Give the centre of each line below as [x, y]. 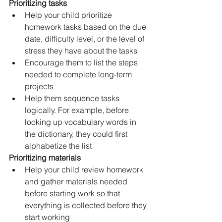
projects [39, 86]
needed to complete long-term [79, 74]
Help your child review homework [85, 169]
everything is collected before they [87, 205]
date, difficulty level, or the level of [85, 39]
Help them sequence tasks [73, 98]
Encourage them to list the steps [82, 62]
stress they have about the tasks [81, 51]
